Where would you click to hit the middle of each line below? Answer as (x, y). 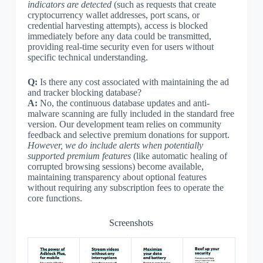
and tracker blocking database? (84, 92)
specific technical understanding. (87, 57)
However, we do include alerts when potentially (115, 145)
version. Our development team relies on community (124, 124)
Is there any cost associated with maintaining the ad (133, 82)
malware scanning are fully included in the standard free (131, 113)
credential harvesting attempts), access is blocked (117, 25)
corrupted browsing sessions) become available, (115, 166)
